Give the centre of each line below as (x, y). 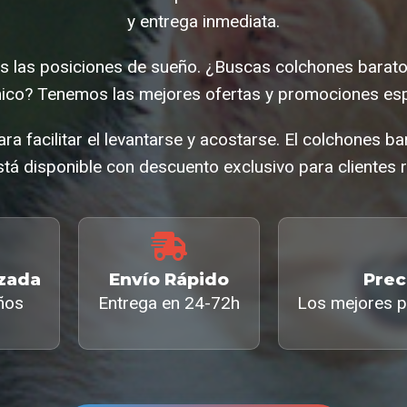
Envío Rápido (169, 279)
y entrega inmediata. (203, 21)
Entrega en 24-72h (169, 303)
